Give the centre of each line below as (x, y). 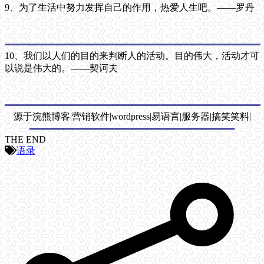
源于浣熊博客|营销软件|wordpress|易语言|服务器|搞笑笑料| (132, 116)
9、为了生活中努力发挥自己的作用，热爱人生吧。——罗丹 (130, 7)
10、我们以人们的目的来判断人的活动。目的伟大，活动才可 (132, 55)
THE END (25, 139)
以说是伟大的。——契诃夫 (61, 68)
